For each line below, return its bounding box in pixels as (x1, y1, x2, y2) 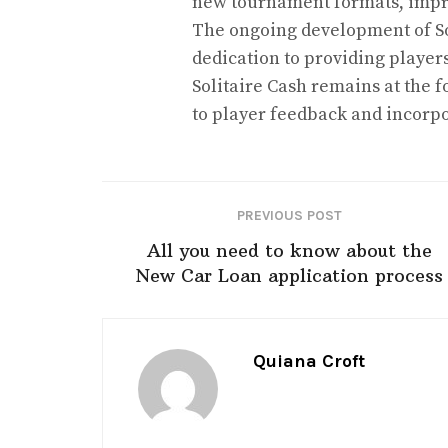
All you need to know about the (147, 239, 432, 262)
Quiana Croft (253, 350, 365, 372)
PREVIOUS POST (237, 207, 342, 224)
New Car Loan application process (136, 264, 443, 287)
